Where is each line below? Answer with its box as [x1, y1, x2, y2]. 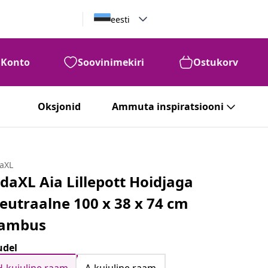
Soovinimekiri [78, 56, 144, 69]
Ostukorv [193, 56, 238, 69]
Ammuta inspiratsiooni [112, 100, 224, 113]
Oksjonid [38, 100, 81, 113]
